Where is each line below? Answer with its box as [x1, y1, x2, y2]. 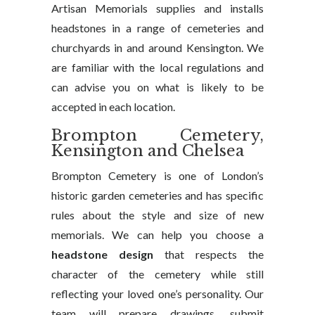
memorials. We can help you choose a [51, 228, 264, 241]
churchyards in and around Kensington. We [51, 41, 264, 54]
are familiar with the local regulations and [51, 60, 264, 74]
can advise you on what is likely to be [51, 80, 264, 94]
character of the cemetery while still [51, 267, 264, 281]
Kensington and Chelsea [51, 141, 244, 160]
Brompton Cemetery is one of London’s [51, 169, 264, 182]
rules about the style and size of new [51, 208, 264, 221]
